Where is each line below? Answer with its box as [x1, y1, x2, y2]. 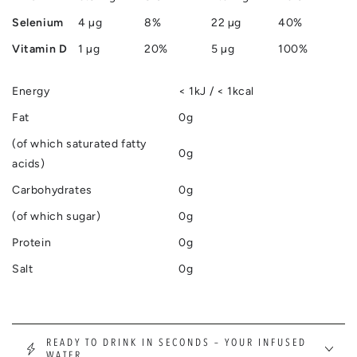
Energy [12, 84, 50, 99]
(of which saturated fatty [12, 137, 147, 151]
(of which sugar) [12, 210, 101, 224]
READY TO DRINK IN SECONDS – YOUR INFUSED [46, 336, 307, 349]
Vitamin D [12, 42, 68, 57]
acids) [12, 157, 45, 171]
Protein [12, 236, 52, 250]
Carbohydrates [12, 183, 92, 198]
